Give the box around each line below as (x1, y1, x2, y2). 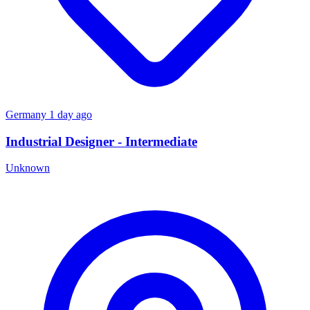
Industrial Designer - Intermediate (6, 134, 197, 149)
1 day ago (49, 108, 92, 120)
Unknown (6, 162, 50, 174)
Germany (6, 108, 49, 120)
